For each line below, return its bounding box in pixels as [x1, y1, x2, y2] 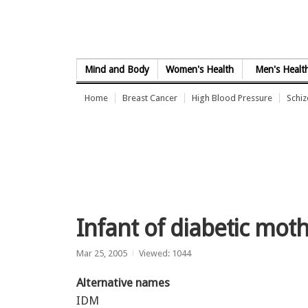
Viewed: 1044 [139, 247, 191, 258]
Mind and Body [85, 64, 150, 75]
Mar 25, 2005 [76, 247, 127, 258]
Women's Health [166, 64, 234, 75]
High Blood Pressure [192, 93, 272, 103]
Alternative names [76, 275, 170, 289]
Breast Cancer [122, 93, 177, 103]
